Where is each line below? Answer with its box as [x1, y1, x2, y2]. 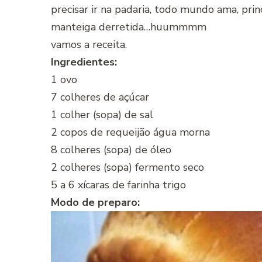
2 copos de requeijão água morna [51, 125, 210, 140]
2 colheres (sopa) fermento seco [51, 160, 204, 175]
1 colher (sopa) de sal [51, 108, 153, 122]
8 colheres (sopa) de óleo [51, 143, 171, 157]
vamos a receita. [51, 37, 127, 52]
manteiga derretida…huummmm [51, 20, 206, 35]
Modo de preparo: [51, 195, 140, 210]
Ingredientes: [51, 55, 117, 70]
